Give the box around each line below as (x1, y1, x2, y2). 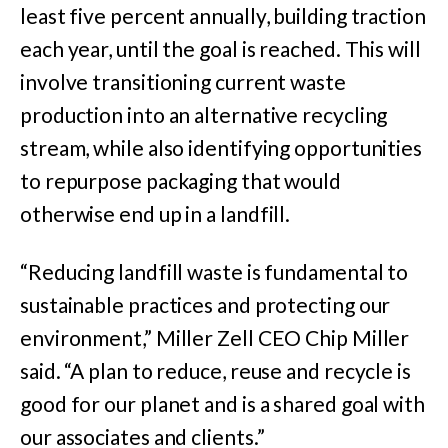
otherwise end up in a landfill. (20, 201, 291, 227)
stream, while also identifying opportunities (20, 135, 423, 161)
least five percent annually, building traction (20, 3, 426, 29)
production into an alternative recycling (20, 102, 388, 128)
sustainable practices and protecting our (20, 292, 391, 318)
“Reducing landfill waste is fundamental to (20, 259, 409, 285)
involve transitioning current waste (20, 69, 346, 95)
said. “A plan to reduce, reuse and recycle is (20, 358, 411, 384)
